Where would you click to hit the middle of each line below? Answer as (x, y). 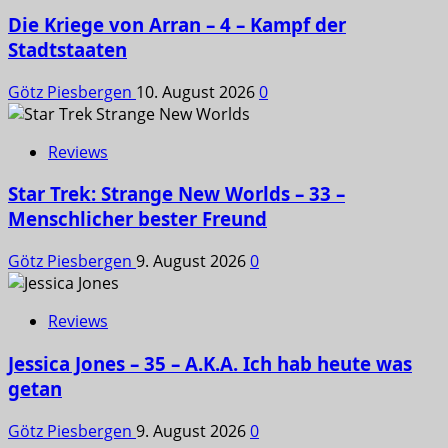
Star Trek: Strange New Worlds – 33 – (176, 194)
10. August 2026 (197, 91)
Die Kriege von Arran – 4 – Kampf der (177, 24)
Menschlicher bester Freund (137, 219)
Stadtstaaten (67, 49)
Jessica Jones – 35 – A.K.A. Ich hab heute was (210, 363)
